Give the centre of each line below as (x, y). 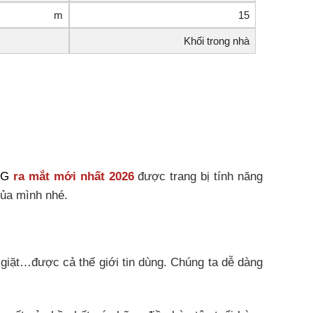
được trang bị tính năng (198, 176)
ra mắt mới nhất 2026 (73, 176)
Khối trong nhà (217, 41)
